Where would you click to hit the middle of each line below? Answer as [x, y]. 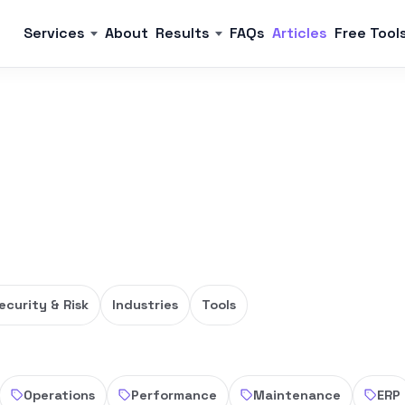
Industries [145, 304]
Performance [174, 395]
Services [54, 33]
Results [183, 33]
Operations [59, 395]
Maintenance [297, 395]
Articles [300, 33]
